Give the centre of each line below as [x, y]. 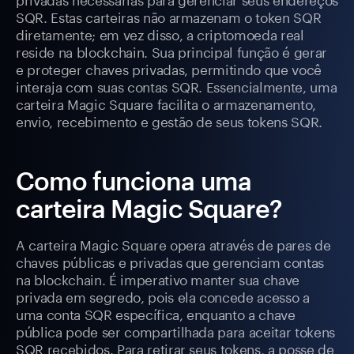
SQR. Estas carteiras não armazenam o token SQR [169, 16]
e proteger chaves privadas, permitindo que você [169, 68]
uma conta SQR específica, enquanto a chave [156, 313]
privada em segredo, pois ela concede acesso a [163, 296]
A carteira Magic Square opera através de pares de [173, 244]
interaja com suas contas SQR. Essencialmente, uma [177, 86]
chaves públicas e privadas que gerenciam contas [170, 261]
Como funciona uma [134, 181]
